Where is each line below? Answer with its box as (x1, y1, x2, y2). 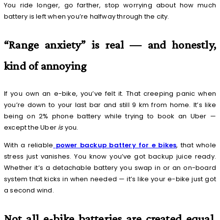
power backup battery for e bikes (55, 140, 177, 150)
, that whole (176, 140, 217, 150)
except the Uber (4, 123, 58, 133)
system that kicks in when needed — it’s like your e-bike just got (4, 174, 216, 184)
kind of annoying (4, 59, 87, 73)
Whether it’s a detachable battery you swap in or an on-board (4, 163, 216, 173)
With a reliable (4, 140, 54, 150)
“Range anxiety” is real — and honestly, (4, 38, 216, 52)
